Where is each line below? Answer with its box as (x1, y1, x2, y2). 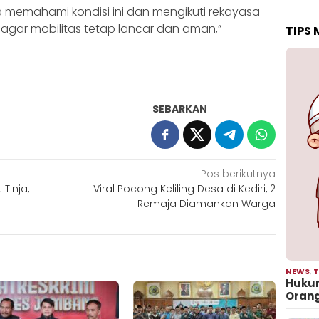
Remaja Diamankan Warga (137, 196, 276, 211)
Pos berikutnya (201, 166, 276, 181)
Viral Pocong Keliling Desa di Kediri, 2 (93, 181, 276, 196)
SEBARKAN (152, 101, 208, 116)
